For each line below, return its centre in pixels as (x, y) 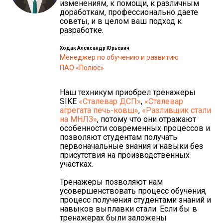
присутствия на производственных (125, 155)
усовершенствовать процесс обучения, (133, 191)
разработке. (82, 30)
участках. (76, 164)
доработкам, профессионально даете (129, 12)
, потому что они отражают (147, 119)
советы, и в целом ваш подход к (121, 21)
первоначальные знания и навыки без (131, 146)
